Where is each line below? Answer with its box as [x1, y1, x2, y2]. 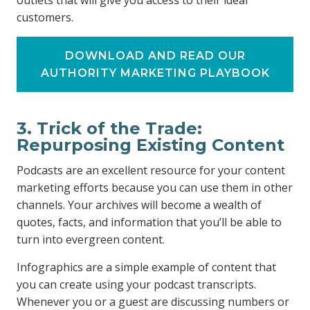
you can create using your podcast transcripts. [17, 277, 256, 292]
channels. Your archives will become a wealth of [17, 197, 262, 212]
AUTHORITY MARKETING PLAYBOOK [40, 66, 270, 80]
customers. [17, 10, 73, 25]
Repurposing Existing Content [17, 135, 284, 155]
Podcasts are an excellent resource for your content [17, 163, 285, 178]
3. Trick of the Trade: [17, 118, 202, 138]
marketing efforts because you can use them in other [17, 180, 293, 195]
